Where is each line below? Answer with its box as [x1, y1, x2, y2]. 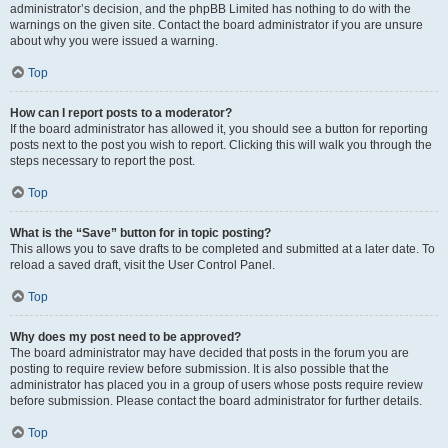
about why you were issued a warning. [10, 34, 218, 48]
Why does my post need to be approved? [10, 330, 241, 344]
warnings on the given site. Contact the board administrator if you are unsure [10, 18, 423, 32]
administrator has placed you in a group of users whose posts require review [10, 378, 423, 392]
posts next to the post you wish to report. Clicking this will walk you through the [10, 138, 432, 152]
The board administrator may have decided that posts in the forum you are [10, 346, 409, 360]
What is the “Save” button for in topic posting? [10, 226, 271, 240]
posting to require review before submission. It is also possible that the [10, 362, 389, 376]
